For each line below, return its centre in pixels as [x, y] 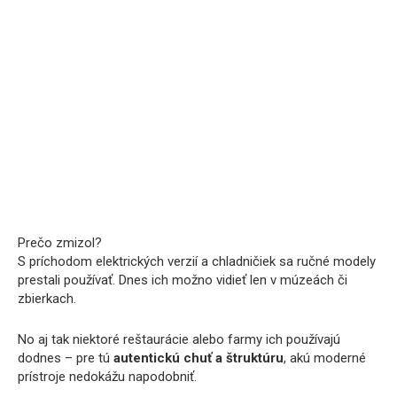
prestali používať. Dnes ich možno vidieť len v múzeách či [183, 280]
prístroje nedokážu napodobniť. [107, 376]
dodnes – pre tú [66, 358]
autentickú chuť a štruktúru [198, 358]
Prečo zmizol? [60, 242]
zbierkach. [47, 298]
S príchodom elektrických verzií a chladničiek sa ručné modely [197, 261]
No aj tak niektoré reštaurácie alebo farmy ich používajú [179, 339]
